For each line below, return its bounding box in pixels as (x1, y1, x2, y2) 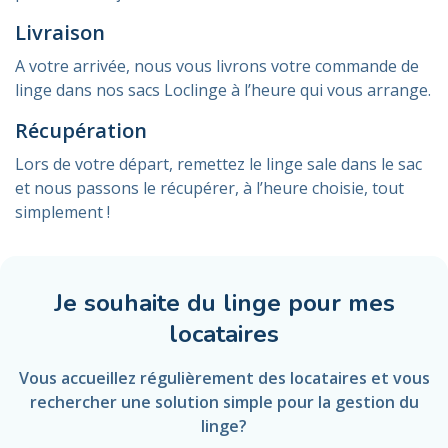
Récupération (15, 116, 147, 144)
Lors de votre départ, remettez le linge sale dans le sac (15, 152, 422, 175)
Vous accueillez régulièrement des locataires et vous (18, 366, 430, 389)
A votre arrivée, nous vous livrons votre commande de (15, 54, 419, 77)
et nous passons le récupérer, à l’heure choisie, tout (15, 176, 404, 199)
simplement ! (15, 200, 110, 223)
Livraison (15, 18, 105, 46)
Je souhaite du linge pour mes (53, 286, 395, 319)
